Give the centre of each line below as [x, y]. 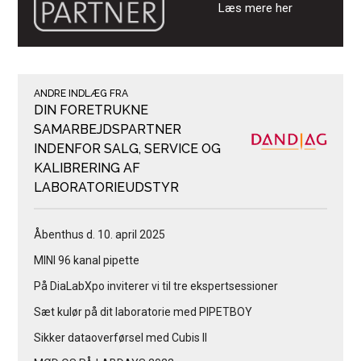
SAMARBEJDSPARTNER [108, 129]
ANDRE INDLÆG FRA [81, 93]
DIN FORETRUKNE [91, 110]
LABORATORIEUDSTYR [107, 187]
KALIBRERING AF [87, 168]
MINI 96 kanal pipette [87, 260]
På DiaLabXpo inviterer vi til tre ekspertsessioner [156, 286]
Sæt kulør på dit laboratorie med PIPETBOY [143, 311]
